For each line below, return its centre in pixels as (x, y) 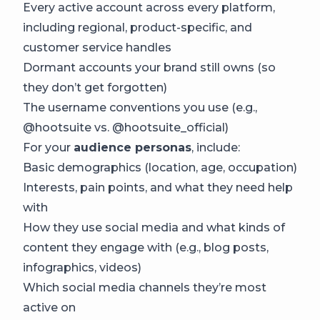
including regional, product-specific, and (137, 27)
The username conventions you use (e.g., (140, 107)
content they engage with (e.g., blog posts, (146, 247)
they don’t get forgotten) (95, 87)
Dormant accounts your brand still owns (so (149, 67)
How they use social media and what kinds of (154, 227)
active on (49, 307)
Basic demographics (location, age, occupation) (160, 167)
